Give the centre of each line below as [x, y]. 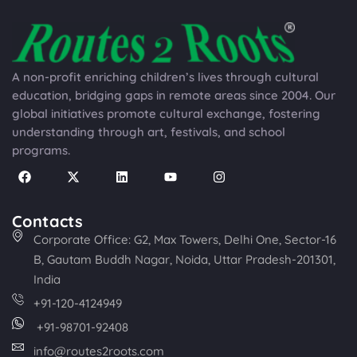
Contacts [48, 222]
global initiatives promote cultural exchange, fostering [166, 114]
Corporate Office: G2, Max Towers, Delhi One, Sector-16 [184, 240]
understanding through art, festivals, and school [149, 132]
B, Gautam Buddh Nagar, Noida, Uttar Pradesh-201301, [184, 260]
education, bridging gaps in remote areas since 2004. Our [174, 96]
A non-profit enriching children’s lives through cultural [165, 77]
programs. [41, 151]
